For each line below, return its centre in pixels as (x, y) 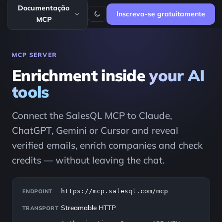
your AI (177, 75)
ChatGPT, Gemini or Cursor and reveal (95, 130)
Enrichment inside (81, 75)
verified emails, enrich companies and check (107, 145)
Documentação (44, 8)
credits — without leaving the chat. (88, 160)
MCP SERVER (34, 55)
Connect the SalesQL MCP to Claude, (92, 115)
